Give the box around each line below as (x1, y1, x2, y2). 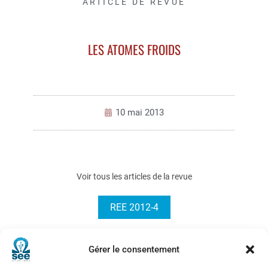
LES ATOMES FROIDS (87, 39, 181, 59)
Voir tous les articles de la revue (76, 171, 192, 181)
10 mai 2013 (115, 106, 164, 118)
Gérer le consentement (89, 243, 179, 255)
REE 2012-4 (109, 201, 159, 213)
